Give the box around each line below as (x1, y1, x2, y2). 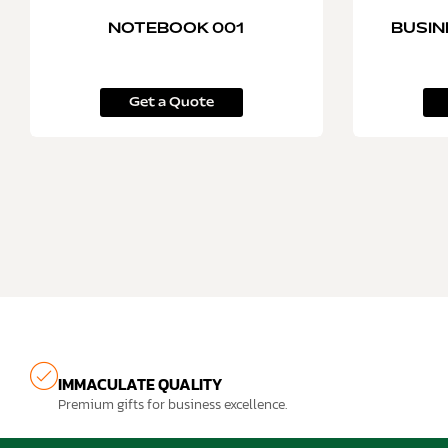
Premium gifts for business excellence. (58, 393, 287, 415)
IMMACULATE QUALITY (58, 371, 222, 396)
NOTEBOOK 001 (108, 22, 245, 37)
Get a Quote (128, 96, 214, 109)
